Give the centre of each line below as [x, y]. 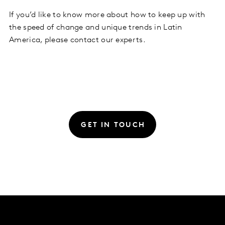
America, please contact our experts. [77, 40]
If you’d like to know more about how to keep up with [107, 15]
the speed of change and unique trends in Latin [96, 27]
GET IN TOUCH [113, 125]
